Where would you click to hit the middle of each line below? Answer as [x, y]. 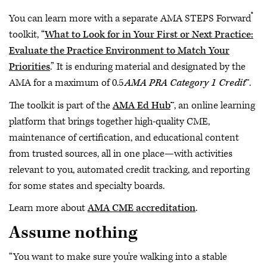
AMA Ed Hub [142, 105]
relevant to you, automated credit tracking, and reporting [129, 170]
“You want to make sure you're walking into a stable [118, 257]
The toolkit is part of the [61, 105]
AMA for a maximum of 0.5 [67, 83]
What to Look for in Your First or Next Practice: [149, 35]
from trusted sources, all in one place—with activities [121, 153]
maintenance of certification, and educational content [124, 137]
